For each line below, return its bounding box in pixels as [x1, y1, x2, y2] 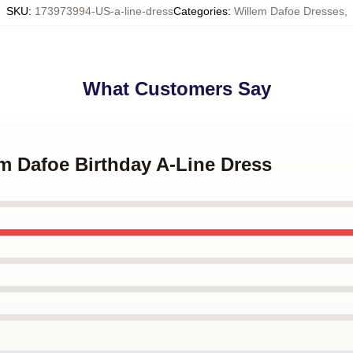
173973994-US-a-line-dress [34, 5, 173, 17]
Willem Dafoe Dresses [233, 5, 344, 17]
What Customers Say [82, 78, 271, 99]
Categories [173, 5, 228, 17]
